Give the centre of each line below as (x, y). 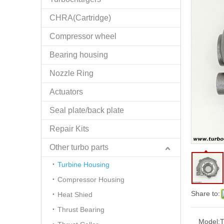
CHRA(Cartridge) (80, 18)
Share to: (205, 193)
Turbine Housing (83, 164)
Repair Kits (69, 129)
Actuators (66, 92)
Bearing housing (79, 55)
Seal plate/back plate (87, 110)
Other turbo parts (79, 147)
